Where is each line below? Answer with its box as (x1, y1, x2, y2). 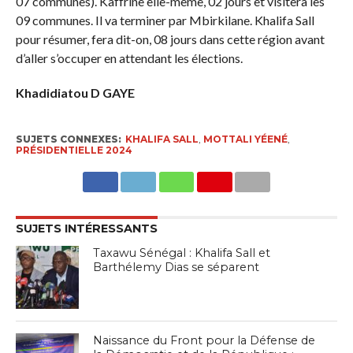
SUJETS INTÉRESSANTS (15, 221, 158, 236)
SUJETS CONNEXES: (15, 132, 121, 145)
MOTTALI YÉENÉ (203, 132, 288, 145)
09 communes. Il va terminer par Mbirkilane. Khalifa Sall (15, 12, 314, 28)
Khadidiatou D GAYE (15, 84, 135, 100)
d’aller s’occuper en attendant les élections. (15, 50, 243, 65)
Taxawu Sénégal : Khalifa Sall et (93, 245, 271, 260)
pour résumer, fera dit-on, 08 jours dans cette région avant (15, 31, 325, 46)
